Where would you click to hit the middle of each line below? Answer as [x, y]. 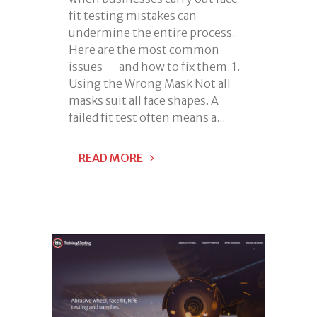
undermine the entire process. [152, 33]
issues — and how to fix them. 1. [154, 67]
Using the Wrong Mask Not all [150, 84]
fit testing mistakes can [133, 16]
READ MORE [111, 158]
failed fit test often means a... [147, 118]
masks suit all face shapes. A [144, 101]
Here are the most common [144, 50]
